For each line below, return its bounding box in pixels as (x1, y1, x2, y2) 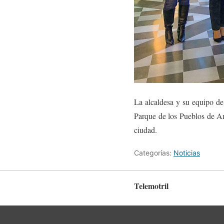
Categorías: (134, 148, 173, 157)
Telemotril (134, 180, 168, 191)
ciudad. (134, 124, 157, 135)
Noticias (173, 148, 200, 157)
